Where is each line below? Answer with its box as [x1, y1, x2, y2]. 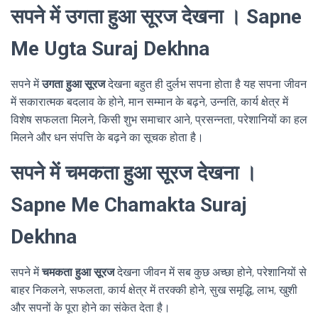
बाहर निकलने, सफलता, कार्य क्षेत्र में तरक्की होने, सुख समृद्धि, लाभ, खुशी [11, 283, 297, 297]
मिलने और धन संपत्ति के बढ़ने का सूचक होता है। [11, 131, 204, 145]
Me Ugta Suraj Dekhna [11, 37, 209, 61]
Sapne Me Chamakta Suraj [11, 193, 247, 217]
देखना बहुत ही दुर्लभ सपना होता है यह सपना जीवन [108, 77, 307, 92]
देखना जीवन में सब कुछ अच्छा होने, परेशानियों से [114, 265, 307, 280]
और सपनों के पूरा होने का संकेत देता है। [11, 301, 170, 315]
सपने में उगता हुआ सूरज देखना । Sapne [11, 5, 302, 29]
